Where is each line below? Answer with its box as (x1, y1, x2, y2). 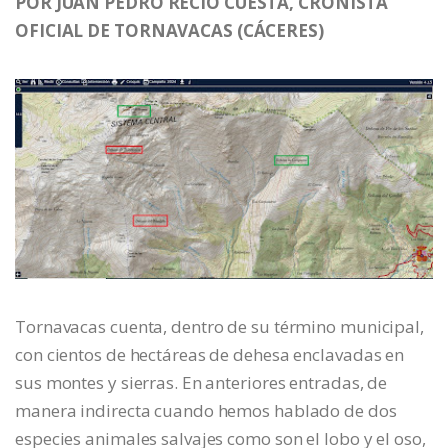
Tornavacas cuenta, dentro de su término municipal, (15, 314, 424, 338)
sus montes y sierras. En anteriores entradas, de (15, 370, 388, 394)
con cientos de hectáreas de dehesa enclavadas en (15, 342, 405, 366)
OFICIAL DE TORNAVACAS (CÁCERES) (15, 19, 328, 43)
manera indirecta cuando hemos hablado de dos (15, 398, 397, 422)
